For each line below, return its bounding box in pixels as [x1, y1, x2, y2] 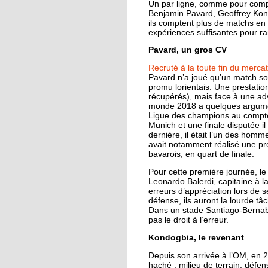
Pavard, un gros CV [148, 45, 227, 55]
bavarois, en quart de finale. [148, 150, 254, 159]
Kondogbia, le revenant [148, 233, 244, 242]
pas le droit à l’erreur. [148, 215, 229, 225]
